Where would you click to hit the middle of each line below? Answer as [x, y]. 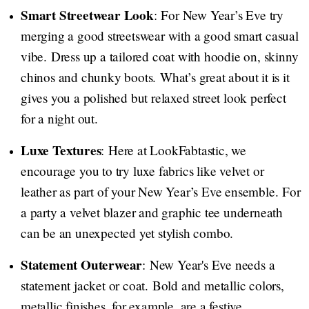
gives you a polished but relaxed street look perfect [153, 98]
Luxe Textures [61, 151]
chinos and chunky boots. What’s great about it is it [155, 77]
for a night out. [59, 119]
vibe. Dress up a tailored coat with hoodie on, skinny [160, 57]
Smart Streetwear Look [87, 16]
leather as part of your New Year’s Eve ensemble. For [161, 192]
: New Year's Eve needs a [209, 265]
